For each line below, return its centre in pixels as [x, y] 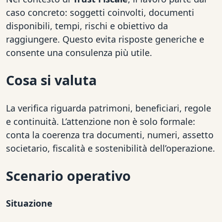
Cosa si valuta [51, 80]
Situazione [29, 203]
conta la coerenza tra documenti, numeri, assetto [110, 135]
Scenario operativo [68, 176]
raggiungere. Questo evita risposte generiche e [105, 39]
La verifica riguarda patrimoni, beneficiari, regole [109, 108]
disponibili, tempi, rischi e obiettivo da [87, 26]
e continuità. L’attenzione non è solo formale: [101, 121]
